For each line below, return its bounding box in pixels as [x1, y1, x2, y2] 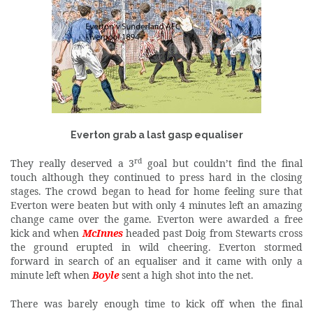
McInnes [82, 226, 123, 240]
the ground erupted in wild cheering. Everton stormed [10, 240, 303, 254]
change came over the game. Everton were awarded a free [10, 212, 303, 226]
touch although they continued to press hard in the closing [10, 170, 303, 184]
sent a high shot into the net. [119, 268, 254, 282]
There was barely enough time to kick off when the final [10, 296, 303, 310]
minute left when [10, 268, 92, 282]
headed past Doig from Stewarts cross [122, 226, 303, 240]
